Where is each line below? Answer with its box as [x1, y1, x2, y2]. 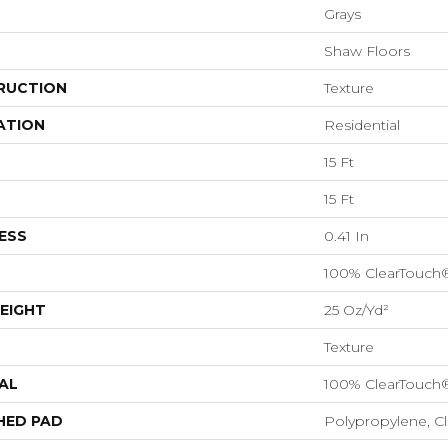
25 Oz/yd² [324, 301, 389, 319]
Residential [324, 116, 400, 134]
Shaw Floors [324, 42, 410, 60]
